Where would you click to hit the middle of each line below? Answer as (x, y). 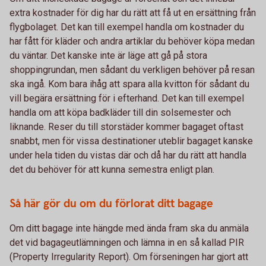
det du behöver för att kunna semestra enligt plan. (112, 170)
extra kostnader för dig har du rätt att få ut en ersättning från (133, 13)
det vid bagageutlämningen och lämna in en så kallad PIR (127, 243)
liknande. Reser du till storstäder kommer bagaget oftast (126, 127)
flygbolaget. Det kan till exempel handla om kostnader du (127, 27)
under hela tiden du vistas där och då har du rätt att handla (128, 155)
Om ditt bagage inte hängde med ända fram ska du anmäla (129, 228)
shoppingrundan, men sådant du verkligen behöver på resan (132, 70)
